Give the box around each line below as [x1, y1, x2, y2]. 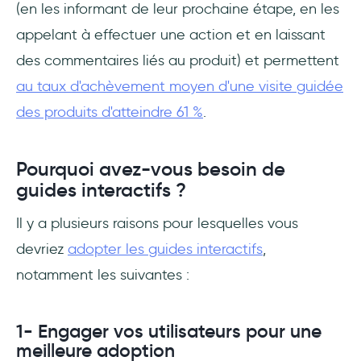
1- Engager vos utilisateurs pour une [16, 320, 322, 343]
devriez [16, 240, 68, 259]
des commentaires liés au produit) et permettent [16, 52, 339, 70]
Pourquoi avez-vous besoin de [16, 157, 285, 182]
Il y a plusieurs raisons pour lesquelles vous [16, 214, 298, 233]
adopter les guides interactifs [68, 240, 263, 259]
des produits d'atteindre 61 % [16, 103, 203, 122]
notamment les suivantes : [16, 266, 189, 284]
